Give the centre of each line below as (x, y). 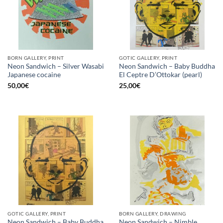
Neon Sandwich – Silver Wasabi (56, 66)
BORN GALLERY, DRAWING (153, 214)
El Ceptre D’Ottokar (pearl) (161, 75)
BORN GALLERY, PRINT (36, 58)
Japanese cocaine (34, 75)
